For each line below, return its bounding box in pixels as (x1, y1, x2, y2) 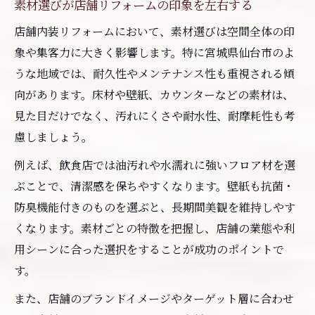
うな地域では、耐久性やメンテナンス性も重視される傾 (14, 65, 295, 82)
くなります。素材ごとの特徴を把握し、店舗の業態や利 (14, 219, 295, 236)
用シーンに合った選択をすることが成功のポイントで (14, 240, 284, 257)
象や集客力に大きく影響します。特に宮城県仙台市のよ (14, 44, 295, 60)
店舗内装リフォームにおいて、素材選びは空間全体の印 (14, 22, 295, 39)
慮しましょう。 (14, 128, 93, 145)
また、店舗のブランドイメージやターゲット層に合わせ (14, 290, 294, 307)
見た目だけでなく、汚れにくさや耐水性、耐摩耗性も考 (14, 107, 295, 124)
